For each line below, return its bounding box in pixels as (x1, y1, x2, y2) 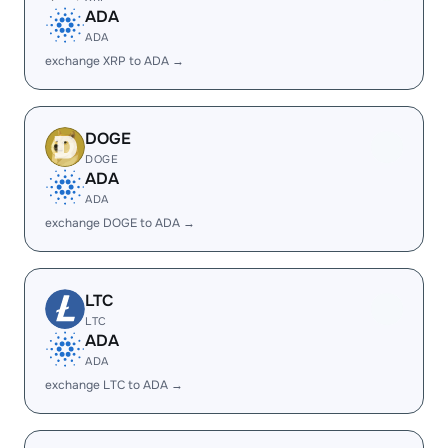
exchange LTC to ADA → (45, 377, 183, 393)
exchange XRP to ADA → (45, 53, 184, 69)
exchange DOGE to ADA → (45, 215, 195, 231)
